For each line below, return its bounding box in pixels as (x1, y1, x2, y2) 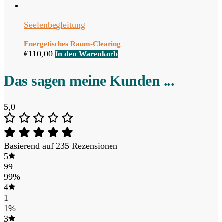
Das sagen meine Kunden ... (4, 72, 174, 89)
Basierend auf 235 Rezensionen (4, 141, 117, 151)
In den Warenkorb (55, 49, 118, 58)
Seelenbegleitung (24, 19, 85, 30)
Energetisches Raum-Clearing (24, 39, 121, 48)
